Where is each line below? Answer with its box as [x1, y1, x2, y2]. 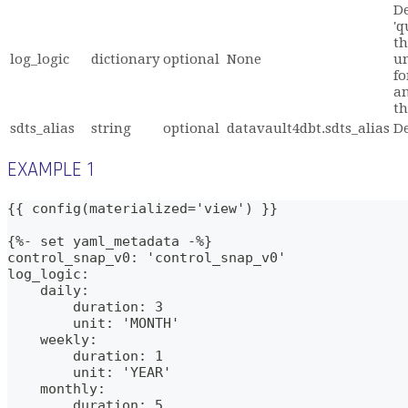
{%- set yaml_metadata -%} [7, 232, 212, 250]
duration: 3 [7, 298, 163, 315]
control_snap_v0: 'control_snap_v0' [7, 249, 286, 266]
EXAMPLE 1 [7, 157, 94, 184]
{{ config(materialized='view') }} [7, 199, 278, 217]
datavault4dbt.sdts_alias [227, 120, 390, 138]
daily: [7, 281, 89, 299]
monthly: [7, 380, 106, 397]
